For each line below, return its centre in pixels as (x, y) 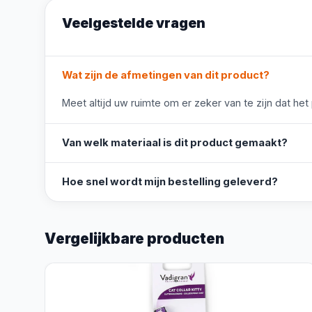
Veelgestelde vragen (134, 23)
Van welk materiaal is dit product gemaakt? (175, 143)
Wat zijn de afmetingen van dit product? (166, 75)
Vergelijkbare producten (134, 239)
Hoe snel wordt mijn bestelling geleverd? (170, 182)
